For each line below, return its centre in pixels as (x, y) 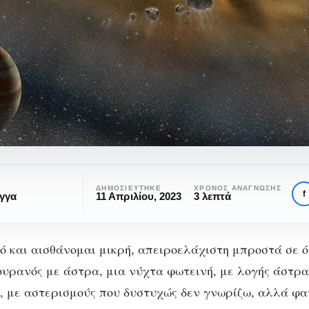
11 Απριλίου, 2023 (139, 197)
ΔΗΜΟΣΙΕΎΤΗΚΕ (129, 188)
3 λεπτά (213, 197)
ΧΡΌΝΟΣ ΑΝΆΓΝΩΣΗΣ (238, 188)
